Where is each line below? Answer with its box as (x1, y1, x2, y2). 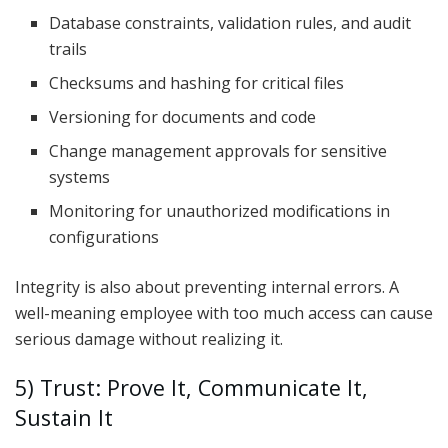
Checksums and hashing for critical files (49, 71, 345, 94)
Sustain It (15, 403, 113, 433)
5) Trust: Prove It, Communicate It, (15, 373, 368, 403)
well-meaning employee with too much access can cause (15, 301, 433, 324)
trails (49, 37, 88, 60)
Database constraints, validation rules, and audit (49, 11, 412, 34)
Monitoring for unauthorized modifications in (49, 199, 391, 222)
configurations (49, 225, 160, 248)
